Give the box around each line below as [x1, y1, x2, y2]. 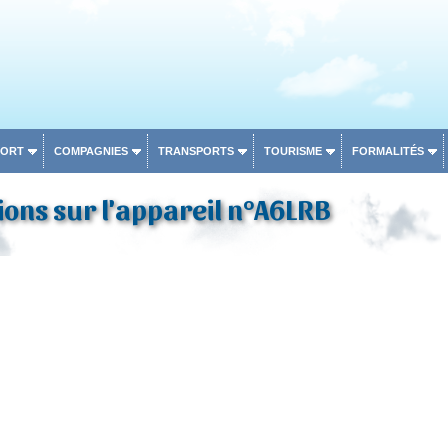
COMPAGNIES [53, 145, 128, 157]
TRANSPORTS [157, 145, 234, 157]
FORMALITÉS [351, 145, 424, 157]
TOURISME [263, 145, 322, 157]
